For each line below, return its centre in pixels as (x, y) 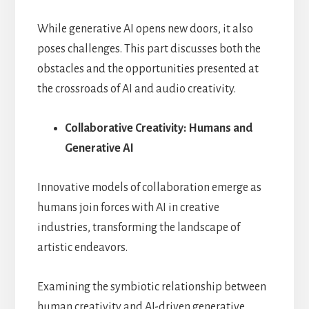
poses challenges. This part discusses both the (149, 49)
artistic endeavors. (82, 247)
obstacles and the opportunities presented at (148, 69)
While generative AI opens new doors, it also (145, 29)
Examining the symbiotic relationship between (151, 287)
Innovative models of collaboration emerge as (149, 187)
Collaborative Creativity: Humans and (158, 128)
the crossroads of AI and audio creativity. (136, 89)
